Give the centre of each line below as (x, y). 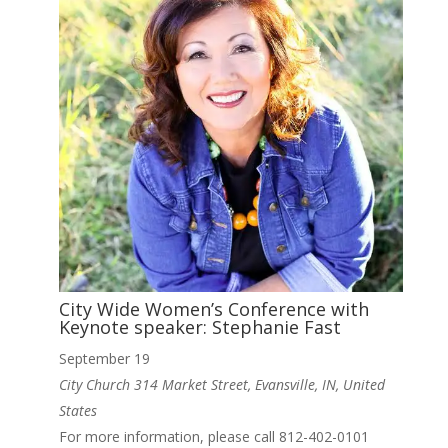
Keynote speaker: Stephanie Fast (199, 326)
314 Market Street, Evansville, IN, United (259, 384)
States (77, 410)
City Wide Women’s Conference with (213, 308)
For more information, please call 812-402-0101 (213, 436)
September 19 (104, 358)
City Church (96, 384)
